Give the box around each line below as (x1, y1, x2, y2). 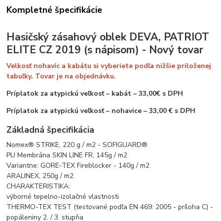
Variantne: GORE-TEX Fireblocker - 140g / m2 (6, 161, 150, 171)
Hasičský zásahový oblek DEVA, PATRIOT (6, 30, 210, 44)
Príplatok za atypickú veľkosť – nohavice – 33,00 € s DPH (6, 106, 196, 115)
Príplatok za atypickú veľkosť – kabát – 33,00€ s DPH (6, 88, 184, 98)
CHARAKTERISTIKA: (6, 182, 71, 191)
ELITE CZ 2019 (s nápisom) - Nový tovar (6, 43, 204, 57)
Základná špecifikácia (6, 124, 95, 136)
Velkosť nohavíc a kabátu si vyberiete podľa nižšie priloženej (6, 61, 212, 71)
